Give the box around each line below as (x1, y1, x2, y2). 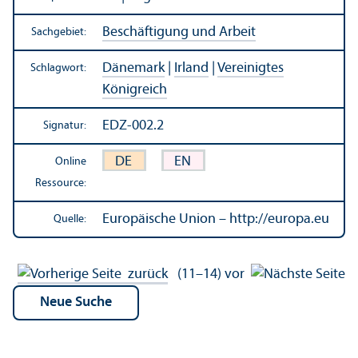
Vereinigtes (217, 60, 284, 76)
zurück (121, 266, 168, 282)
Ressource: (35, 177, 86, 189)
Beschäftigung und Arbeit (102, 24, 256, 40)
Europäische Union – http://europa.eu (102, 211, 329, 227)
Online (55, 155, 86, 168)
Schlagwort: (30, 62, 86, 74)
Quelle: (54, 213, 86, 225)
